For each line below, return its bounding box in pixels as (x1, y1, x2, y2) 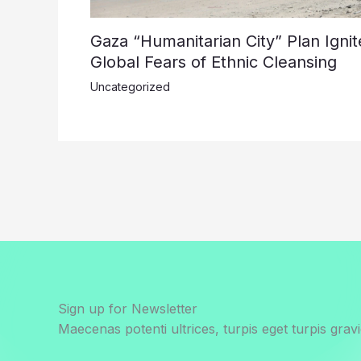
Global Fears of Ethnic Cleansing (90, 52, 337, 73)
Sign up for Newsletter (58, 300, 197, 317)
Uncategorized (90, 80, 170, 94)
